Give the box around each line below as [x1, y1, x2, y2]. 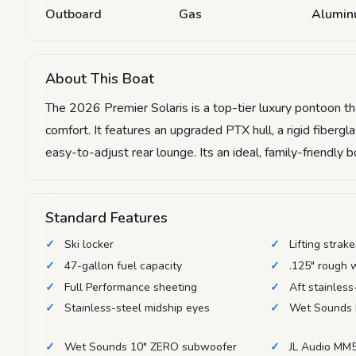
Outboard [45, 5, 102, 23]
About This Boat [45, 68, 154, 88]
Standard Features [45, 207, 168, 227]
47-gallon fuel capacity [64, 257, 182, 273]
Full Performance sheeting [64, 279, 197, 295]
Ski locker [64, 236, 114, 252]
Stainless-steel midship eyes [64, 300, 210, 316]
